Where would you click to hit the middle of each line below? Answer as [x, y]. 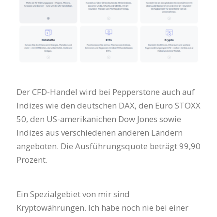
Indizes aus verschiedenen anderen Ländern [99, 133]
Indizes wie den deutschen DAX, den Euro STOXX [108, 106]
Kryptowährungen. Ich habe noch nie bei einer [102, 207]
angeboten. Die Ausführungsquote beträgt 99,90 [108, 146]
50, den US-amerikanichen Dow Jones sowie [99, 119]
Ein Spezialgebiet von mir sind [73, 194]
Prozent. [32, 160]
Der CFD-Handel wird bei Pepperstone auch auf [105, 92]
